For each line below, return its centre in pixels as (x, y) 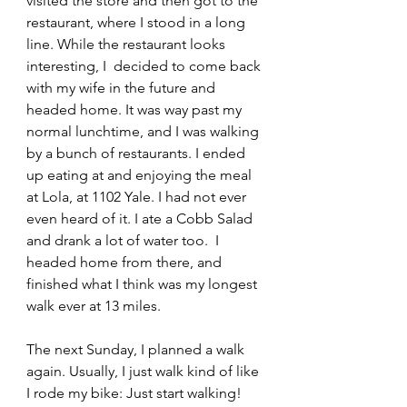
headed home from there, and (126, 263)
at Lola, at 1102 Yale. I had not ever (138, 197)
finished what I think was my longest (144, 284)
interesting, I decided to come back (145, 66)
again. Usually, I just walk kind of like (144, 372)
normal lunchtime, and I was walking (144, 132)
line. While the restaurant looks (128, 45)
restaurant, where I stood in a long (138, 23)
